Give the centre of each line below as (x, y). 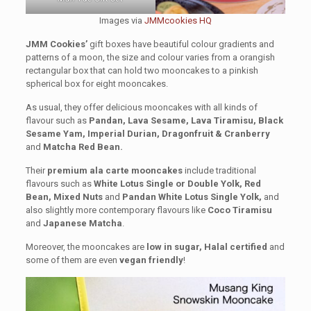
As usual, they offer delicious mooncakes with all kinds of (141, 108)
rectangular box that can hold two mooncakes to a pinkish (142, 71)
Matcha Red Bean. (83, 147)
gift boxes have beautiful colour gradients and (180, 44)
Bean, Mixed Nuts (64, 197)
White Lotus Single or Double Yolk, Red (177, 184)
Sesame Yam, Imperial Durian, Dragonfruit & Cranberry (148, 134)
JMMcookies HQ (178, 21)
